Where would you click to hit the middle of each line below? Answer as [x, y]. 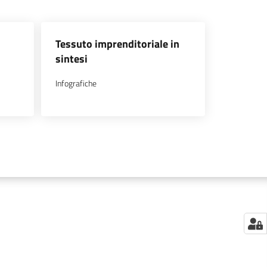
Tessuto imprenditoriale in [117, 44]
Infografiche [76, 83]
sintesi [72, 59]
